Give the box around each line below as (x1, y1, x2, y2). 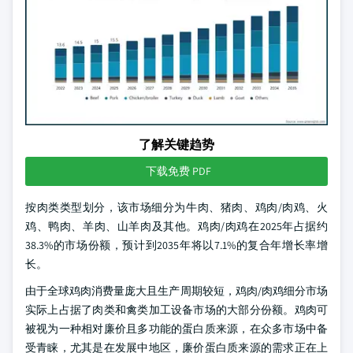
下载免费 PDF (145, 163, 211, 178)
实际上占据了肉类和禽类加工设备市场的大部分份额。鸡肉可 (25, 302, 328, 317)
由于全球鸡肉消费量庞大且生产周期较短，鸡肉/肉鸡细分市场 (25, 283, 328, 298)
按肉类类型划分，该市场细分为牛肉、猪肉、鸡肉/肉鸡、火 (25, 199, 328, 214)
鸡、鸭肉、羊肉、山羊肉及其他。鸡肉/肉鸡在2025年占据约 (25, 218, 328, 233)
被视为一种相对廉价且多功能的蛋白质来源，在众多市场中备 (25, 321, 328, 336)
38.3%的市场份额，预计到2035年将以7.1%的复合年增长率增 (25, 237, 328, 252)
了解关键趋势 (139, 136, 214, 153)
